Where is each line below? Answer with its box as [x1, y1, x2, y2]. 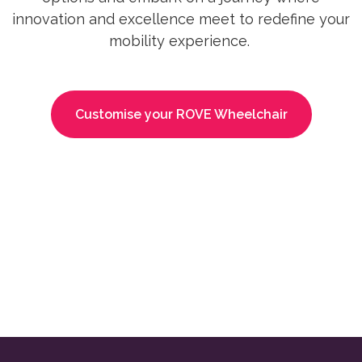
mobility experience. [108, 32, 250, 50]
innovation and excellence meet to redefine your [12, 11, 350, 28]
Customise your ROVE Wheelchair [74, 107, 288, 123]
